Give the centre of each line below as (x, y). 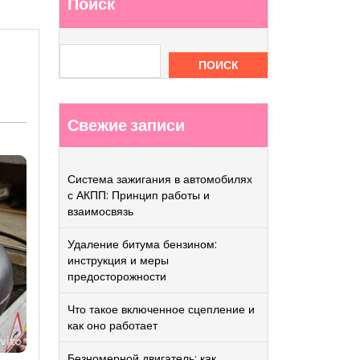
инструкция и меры (118, 260)
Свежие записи (126, 125)
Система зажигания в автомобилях (160, 179)
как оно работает (112, 325)
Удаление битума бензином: (142, 244)
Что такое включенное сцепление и (161, 309)
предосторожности (117, 276)
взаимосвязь (100, 211)
